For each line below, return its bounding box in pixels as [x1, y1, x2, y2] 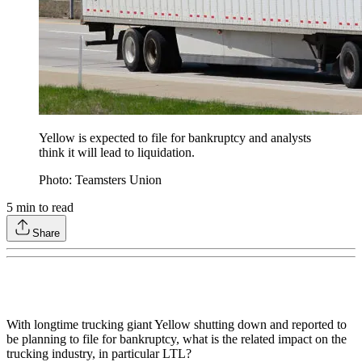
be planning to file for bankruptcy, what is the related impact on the [6, 332, 347, 347]
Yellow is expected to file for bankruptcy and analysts [39, 131, 311, 145]
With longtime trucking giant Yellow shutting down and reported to [6, 318, 347, 332]
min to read [13, 200, 74, 215]
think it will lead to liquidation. [39, 145, 195, 160]
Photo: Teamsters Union [39, 173, 162, 187]
